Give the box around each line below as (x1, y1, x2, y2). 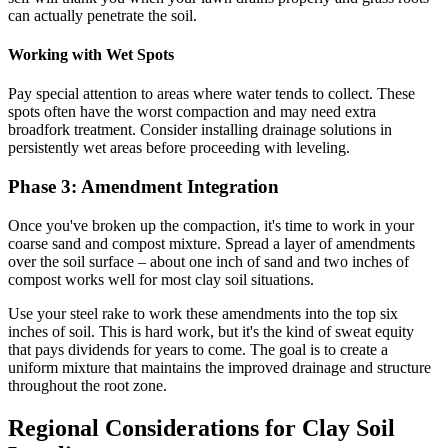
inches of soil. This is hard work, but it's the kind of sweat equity (8, 322, 414, 340)
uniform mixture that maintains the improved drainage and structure (8, 358, 431, 376)
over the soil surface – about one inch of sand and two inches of (8, 252, 409, 270)
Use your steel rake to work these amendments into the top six (8, 304, 398, 322)
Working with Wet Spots (8, 45, 174, 63)
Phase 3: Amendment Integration (8, 175, 279, 197)
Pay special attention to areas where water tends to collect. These (8, 85, 415, 103)
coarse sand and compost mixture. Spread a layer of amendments (8, 234, 415, 252)
